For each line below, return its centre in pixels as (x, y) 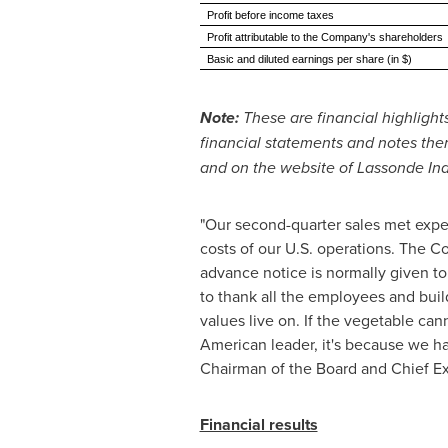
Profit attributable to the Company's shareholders (324, 37)
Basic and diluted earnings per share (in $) (309, 59)
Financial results (258, 424)
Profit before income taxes (270, 15)
